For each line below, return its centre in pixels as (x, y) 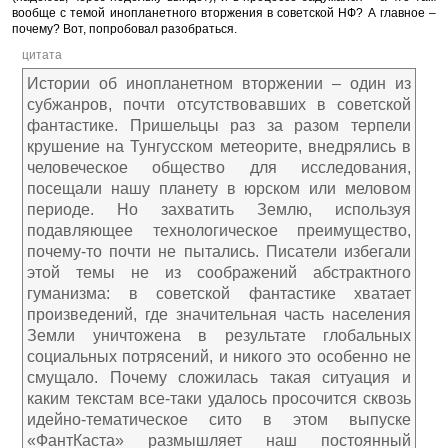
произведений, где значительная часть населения (219, 314)
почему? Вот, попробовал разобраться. (124, 29)
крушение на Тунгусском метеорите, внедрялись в (219, 146)
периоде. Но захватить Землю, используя (219, 209)
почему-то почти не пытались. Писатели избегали (219, 251)
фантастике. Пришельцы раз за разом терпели (219, 125)
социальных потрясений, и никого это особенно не (219, 356)
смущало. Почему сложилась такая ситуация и (219, 377)
